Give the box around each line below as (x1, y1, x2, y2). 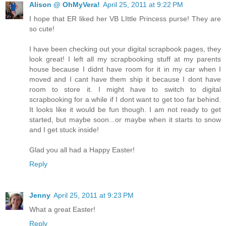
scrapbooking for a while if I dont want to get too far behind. (29, 95, 221, 104)
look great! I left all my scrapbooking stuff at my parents (29, 55, 221, 64)
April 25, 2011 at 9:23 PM (53, 191, 134, 200)
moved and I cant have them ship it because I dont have (29, 75, 221, 84)
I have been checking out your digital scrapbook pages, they (29, 45, 221, 53)
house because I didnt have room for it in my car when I (29, 65, 221, 74)
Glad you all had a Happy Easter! (29, 146, 135, 154)
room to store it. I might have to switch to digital (29, 85, 221, 94)
